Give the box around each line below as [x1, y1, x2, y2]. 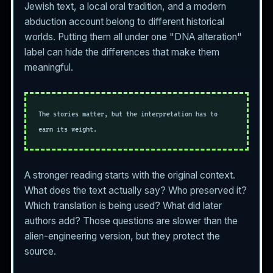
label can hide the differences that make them [24, 46, 219, 58]
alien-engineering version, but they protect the [24, 230, 220, 242]
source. [24, 245, 56, 257]
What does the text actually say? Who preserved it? [24, 184, 247, 196]
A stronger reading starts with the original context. [24, 169, 235, 181]
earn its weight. [38, 123, 97, 133]
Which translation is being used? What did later [24, 199, 222, 211]
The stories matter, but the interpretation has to [38, 108, 218, 118]
